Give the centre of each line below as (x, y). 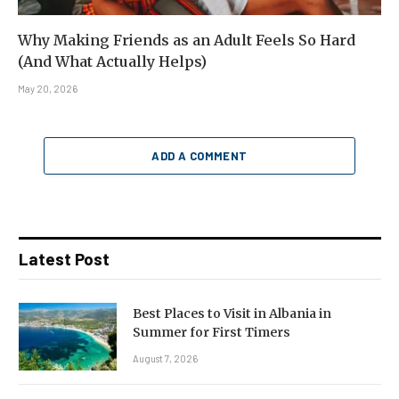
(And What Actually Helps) (112, 61)
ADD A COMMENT (199, 155)
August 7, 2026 (165, 358)
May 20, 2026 (48, 88)
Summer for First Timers (212, 332)
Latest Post (64, 258)
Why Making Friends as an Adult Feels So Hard (187, 40)
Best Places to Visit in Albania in (232, 313)
